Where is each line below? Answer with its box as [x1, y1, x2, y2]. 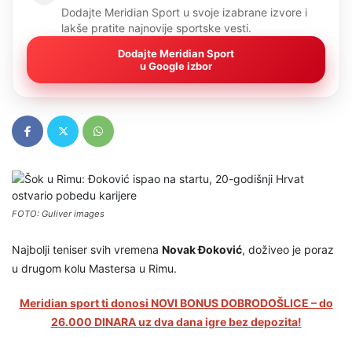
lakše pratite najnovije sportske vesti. [61, 21, 251, 35]
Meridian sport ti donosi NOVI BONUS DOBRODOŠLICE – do [19, 296, 333, 310]
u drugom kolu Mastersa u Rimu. [12, 262, 177, 276]
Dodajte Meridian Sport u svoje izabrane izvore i [61, 5, 307, 20]
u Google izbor [140, 60, 212, 73]
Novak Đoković [162, 243, 242, 257]
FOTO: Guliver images [12, 208, 104, 220]
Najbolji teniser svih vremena [12, 243, 162, 257]
